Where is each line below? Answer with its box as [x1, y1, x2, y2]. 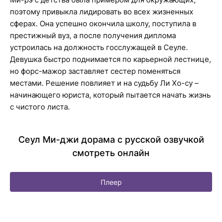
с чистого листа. [10, 102, 70, 111]
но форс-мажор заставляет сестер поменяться [10, 66, 180, 76]
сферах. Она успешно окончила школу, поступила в [10, 19, 196, 28]
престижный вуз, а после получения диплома [10, 31, 176, 40]
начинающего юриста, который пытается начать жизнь [10, 90, 211, 100]
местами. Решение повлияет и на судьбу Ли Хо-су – [10, 78, 199, 88]
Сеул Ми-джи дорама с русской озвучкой [18, 134, 204, 145]
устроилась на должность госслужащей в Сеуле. [10, 43, 188, 52]
